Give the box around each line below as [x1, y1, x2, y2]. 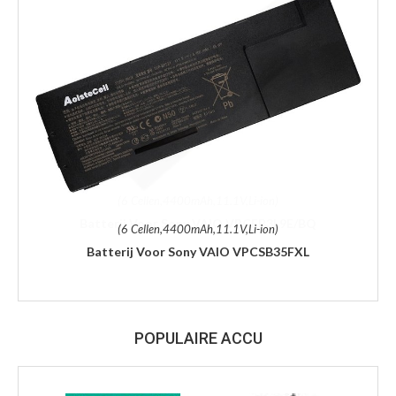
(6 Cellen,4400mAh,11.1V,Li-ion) [118, 222, 278, 237]
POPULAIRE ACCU [133, 329, 263, 348]
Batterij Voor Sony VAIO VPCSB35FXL [87, 244, 309, 260]
